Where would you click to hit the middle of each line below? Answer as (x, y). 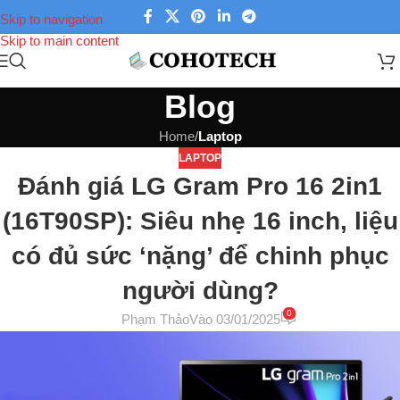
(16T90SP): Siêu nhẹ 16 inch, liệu (200, 221)
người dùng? (200, 291)
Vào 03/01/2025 (235, 320)
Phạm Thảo (156, 320)
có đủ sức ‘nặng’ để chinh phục (200, 256)
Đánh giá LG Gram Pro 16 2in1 (200, 186)
